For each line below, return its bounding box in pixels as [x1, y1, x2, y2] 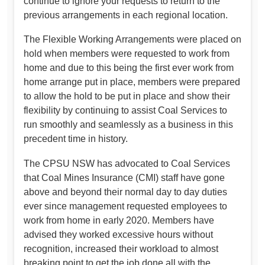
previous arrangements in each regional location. [24, 9, 228, 20]
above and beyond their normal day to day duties [24, 186, 227, 197]
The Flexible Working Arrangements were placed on [24, 34, 241, 45]
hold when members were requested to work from [24, 49, 230, 59]
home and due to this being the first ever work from [24, 63, 234, 73]
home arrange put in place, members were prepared [24, 77, 240, 88]
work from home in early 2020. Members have [24, 215, 214, 225]
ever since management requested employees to [24, 201, 227, 211]
